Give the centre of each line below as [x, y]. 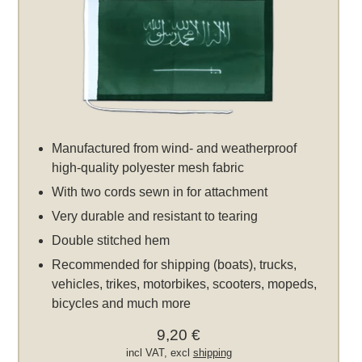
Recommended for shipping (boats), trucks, [175, 265]
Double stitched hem [111, 240]
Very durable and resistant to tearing [155, 216]
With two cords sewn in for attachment [160, 192]
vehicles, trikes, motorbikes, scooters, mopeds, [185, 284]
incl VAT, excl [159, 353]
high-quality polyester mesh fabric [148, 168]
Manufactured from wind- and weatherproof [175, 148]
